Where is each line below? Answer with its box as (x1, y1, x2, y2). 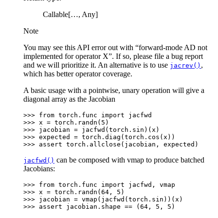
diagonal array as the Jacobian (23, 95, 115, 104)
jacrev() (170, 62, 201, 70)
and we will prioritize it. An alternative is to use (23, 61, 170, 70)
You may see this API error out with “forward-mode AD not (23, 43, 207, 52)
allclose (90, 141, 121, 148)
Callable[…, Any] (43, 10, 98, 19)
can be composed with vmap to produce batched (54, 156, 204, 164)
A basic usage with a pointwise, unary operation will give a (23, 86, 204, 95)
